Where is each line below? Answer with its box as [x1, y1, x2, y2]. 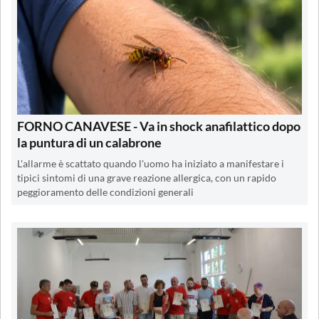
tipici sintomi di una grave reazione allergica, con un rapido [17, 172, 276, 184]
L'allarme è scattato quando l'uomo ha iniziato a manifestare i [17, 157, 284, 169]
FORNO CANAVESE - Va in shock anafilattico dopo [17, 117, 300, 134]
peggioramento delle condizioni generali [17, 186, 194, 198]
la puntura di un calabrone [17, 134, 162, 150]
